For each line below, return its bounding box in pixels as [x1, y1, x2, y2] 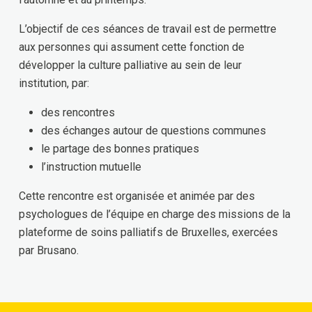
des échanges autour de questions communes [41, 123, 266, 137]
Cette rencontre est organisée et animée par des [19, 189, 255, 203]
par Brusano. [19, 243, 79, 257]
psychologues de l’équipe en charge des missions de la [19, 207, 290, 221]
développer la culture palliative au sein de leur [19, 58, 242, 72]
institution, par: [19, 76, 89, 90]
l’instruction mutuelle [41, 159, 141, 173]
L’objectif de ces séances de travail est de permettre [19, 22, 276, 36]
